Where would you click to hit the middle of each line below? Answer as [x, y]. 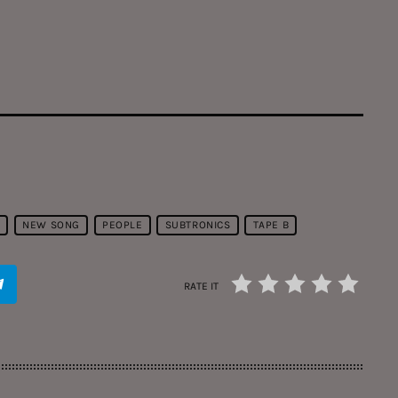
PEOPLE [122, 225]
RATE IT [201, 287]
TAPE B [271, 225]
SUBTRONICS [198, 225]
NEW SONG [51, 225]
